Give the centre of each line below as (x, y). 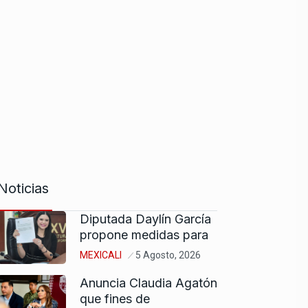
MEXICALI (101, 255)
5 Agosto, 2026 (168, 255)
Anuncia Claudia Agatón (148, 283)
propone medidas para (144, 234)
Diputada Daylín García (145, 219)
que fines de (115, 298)
